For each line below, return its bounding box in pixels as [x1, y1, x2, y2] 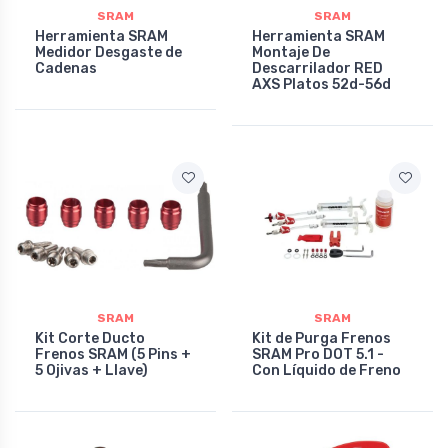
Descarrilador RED [252, 60, 383, 77]
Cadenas [35, 60, 97, 77]
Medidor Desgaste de [35, 44, 182, 61]
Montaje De [252, 44, 330, 61]
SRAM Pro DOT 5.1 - [252, 345, 384, 363]
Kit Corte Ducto [35, 329, 145, 347]
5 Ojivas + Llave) [35, 361, 148, 379]
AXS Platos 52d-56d [252, 76, 391, 93]
